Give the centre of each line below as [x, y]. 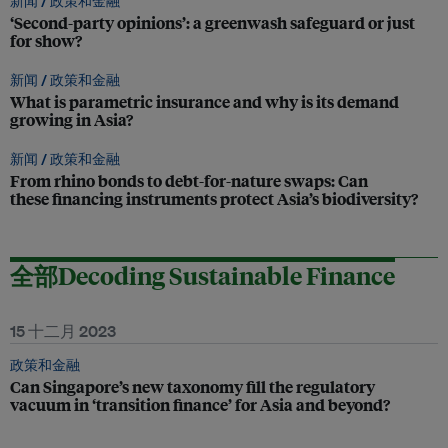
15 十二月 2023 [63, 331]
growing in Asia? [71, 119]
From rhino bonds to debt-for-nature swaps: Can [189, 180]
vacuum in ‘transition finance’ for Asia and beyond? [200, 404]
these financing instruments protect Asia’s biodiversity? [214, 198]
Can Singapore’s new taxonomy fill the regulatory [192, 386]
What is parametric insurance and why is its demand [204, 101]
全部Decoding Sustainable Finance [202, 275]
